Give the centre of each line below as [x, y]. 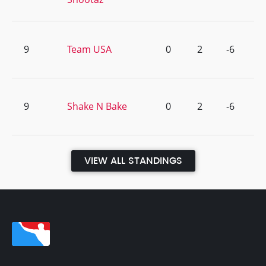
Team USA [89, 49]
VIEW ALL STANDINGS [133, 161]
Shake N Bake [97, 106]
